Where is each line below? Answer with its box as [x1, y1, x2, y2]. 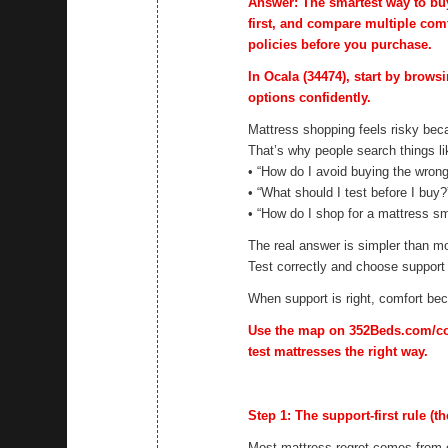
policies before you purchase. [248, 37, 433, 53]
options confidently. [248, 90, 372, 106]
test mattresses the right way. [248, 344, 429, 360]
